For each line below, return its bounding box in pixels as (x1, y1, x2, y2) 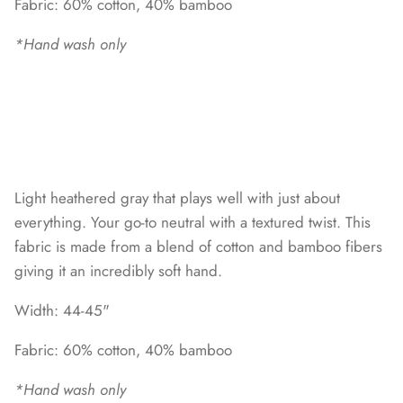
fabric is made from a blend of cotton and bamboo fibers (14, 236, 382, 258)
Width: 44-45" (14, 300, 110, 322)
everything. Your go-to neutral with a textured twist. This (14, 211, 371, 234)
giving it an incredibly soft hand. (14, 260, 222, 282)
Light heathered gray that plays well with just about (14, 187, 340, 210)
